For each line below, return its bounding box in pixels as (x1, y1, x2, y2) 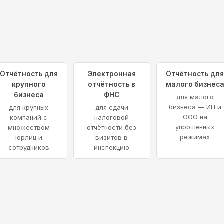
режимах (180, 132, 210, 141)
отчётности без (87, 123, 137, 131)
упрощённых (175, 122, 215, 131)
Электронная (87, 69, 136, 78)
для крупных (9, 103, 49, 111)
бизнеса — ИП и (168, 102, 221, 111)
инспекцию (94, 143, 130, 151)
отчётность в (88, 80, 136, 88)
